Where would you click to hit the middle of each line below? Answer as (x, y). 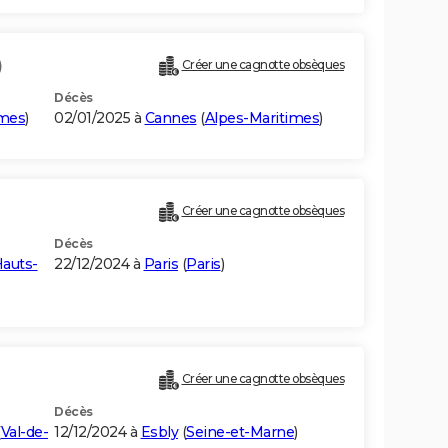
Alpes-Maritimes (261, 118)
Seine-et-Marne (240, 432)
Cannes (170, 118)
